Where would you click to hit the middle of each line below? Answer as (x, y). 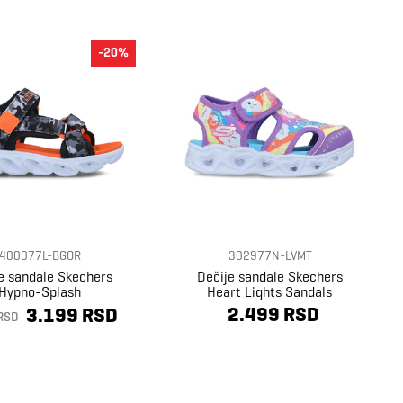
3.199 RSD (72, 316)
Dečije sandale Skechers (269, 276)
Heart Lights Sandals (269, 291)
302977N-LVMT (270, 255)
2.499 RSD (273, 314)
